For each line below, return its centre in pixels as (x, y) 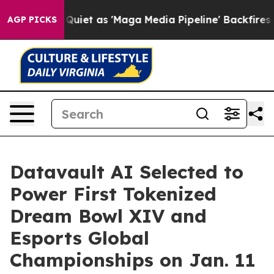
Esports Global (80, 238)
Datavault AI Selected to (127, 172)
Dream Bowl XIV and (108, 216)
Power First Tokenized (113, 194)
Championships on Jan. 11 (133, 260)
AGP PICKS (32, 20)
